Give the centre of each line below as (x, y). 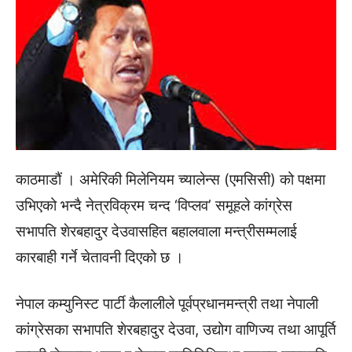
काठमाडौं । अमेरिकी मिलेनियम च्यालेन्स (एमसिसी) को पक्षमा (170, 179)
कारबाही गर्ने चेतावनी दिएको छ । (100, 257)
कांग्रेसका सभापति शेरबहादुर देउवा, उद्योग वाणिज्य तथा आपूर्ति (176, 329)
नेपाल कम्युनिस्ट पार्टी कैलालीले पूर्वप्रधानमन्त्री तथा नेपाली (167, 303)
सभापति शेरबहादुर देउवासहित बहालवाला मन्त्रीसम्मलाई (156, 231)
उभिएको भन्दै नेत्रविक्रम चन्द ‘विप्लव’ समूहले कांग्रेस (154, 205)
